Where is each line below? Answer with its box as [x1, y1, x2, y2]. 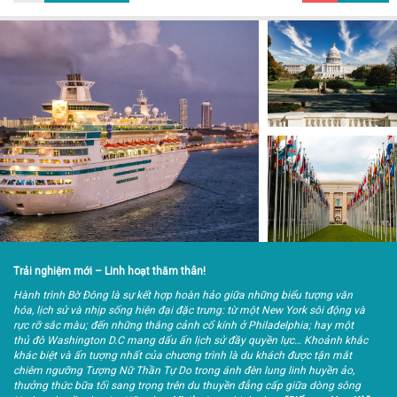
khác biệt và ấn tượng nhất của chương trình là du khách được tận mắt [13, 349, 352, 362]
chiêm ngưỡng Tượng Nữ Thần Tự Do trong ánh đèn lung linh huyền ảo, [13, 364, 354, 377]
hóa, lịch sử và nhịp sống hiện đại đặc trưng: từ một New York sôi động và [13, 304, 365, 316]
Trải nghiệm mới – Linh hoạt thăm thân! [13, 265, 206, 277]
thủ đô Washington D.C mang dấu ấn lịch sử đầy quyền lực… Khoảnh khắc [13, 334, 368, 346]
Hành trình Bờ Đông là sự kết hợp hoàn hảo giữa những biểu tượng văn [13, 289, 353, 301]
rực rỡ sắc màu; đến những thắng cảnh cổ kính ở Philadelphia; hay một [13, 319, 354, 331]
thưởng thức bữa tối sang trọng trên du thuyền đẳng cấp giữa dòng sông [13, 379, 361, 392]
